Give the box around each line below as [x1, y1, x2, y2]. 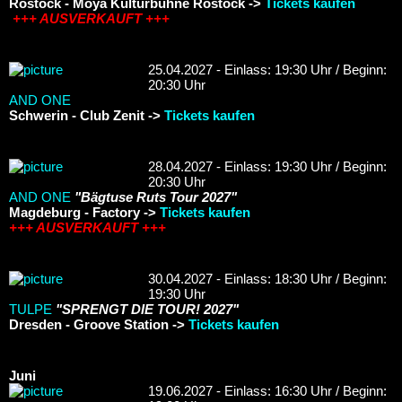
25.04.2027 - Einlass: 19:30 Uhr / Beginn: [148, 61, 387, 77]
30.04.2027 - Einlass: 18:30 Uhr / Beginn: [148, 270, 387, 286]
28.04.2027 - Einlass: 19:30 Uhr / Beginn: [148, 158, 387, 174]
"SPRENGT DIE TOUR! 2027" [56, 301, 239, 317]
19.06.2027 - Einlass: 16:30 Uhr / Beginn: [148, 382, 387, 398]
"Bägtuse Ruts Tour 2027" [74, 188, 237, 205]
